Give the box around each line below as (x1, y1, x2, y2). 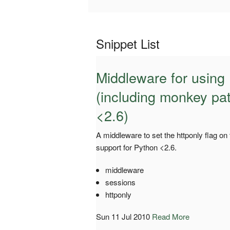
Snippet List (96, 34, 160, 52)
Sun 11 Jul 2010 (96, 210, 150, 222)
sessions (105, 176, 136, 187)
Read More (152, 210, 189, 222)
